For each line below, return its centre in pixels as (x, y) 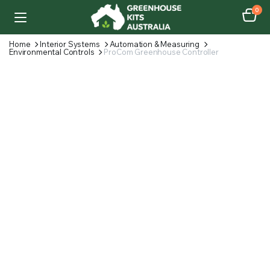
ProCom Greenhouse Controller (161, 52)
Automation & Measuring (154, 44)
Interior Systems (70, 44)
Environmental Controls (52, 52)
